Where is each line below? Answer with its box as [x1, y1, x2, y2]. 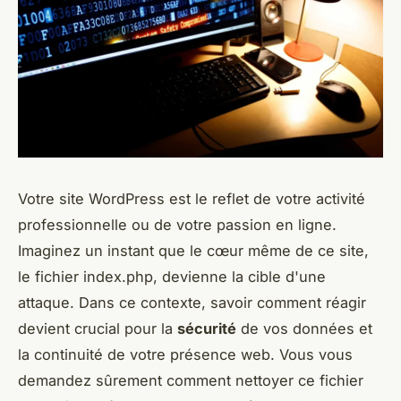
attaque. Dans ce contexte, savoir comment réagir [18, 294, 366, 312]
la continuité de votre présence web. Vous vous [18, 346, 353, 364]
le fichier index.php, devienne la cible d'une [18, 268, 326, 286]
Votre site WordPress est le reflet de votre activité [18, 190, 365, 209]
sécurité [177, 320, 236, 338]
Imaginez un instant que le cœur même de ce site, [18, 242, 369, 260]
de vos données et [236, 320, 372, 338]
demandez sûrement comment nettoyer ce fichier [18, 371, 363, 390]
